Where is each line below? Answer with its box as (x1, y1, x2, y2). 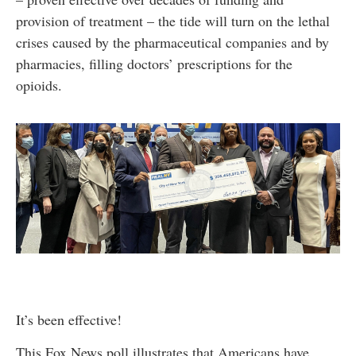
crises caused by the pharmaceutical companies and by (16, 33, 329, 52)
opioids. (16, 75, 67, 95)
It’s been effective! (16, 309, 126, 329)
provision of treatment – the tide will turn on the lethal (16, 11, 330, 31)
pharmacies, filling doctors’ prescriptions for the (16, 54, 292, 74)
